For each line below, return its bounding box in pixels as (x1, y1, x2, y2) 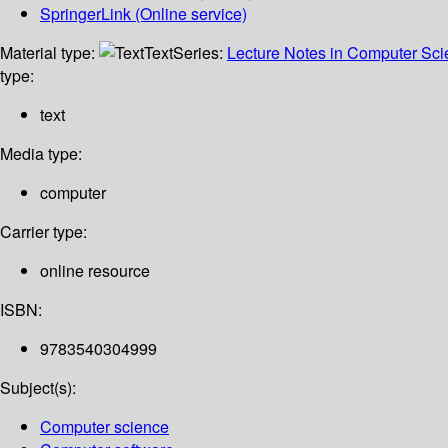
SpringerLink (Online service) (40, 2, 247, 26)
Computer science (40, 415, 169, 439)
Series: (173, 41, 227, 65)
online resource (40, 259, 150, 283)
